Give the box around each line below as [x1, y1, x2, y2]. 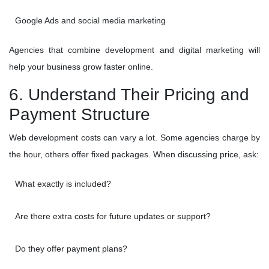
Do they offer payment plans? [15, 244, 127, 254]
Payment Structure [9, 105, 150, 124]
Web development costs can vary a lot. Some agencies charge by [9, 133, 260, 143]
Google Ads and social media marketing [15, 16, 166, 26]
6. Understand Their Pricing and [9, 85, 249, 104]
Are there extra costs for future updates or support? [15, 211, 211, 222]
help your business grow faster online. [9, 62, 153, 72]
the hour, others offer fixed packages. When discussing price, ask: [9, 150, 259, 160]
